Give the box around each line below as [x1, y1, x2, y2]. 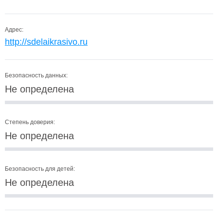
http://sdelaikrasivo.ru [5, 37, 88, 47]
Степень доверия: [5, 119, 55, 126]
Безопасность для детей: [5, 165, 75, 172]
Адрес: [5, 26, 23, 33]
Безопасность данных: [5, 72, 68, 79]
